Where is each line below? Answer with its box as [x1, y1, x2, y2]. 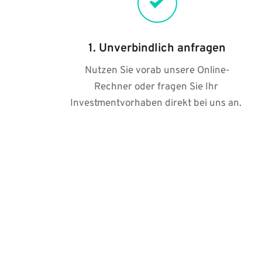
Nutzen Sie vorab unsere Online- [84, 64, 230, 77]
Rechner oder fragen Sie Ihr [94, 81, 218, 94]
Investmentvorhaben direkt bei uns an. [70, 97, 244, 110]
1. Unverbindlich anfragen [88, 41, 226, 56]
